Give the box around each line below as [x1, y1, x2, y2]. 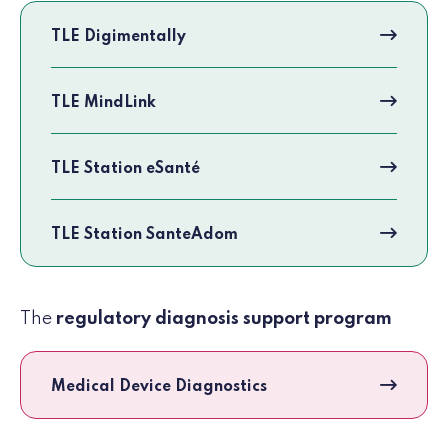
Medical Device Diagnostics [51, 379, 267, 396]
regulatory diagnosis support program [56, 310, 392, 329]
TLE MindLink [51, 95, 156, 112]
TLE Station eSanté [51, 161, 200, 178]
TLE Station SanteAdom [51, 227, 238, 244]
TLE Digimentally [51, 29, 186, 46]
